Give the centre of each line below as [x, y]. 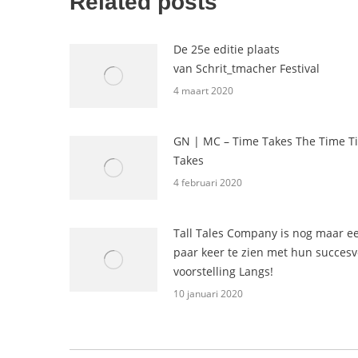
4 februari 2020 [208, 183]
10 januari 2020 [208, 294]
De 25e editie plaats [227, 49]
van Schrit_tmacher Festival [247, 68]
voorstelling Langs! [223, 271]
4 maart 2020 [203, 91]
